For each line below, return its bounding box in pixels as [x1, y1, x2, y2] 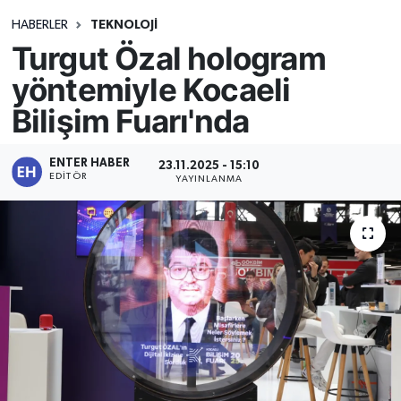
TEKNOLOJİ [90, 19, 158, 31]
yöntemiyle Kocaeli [11, 70, 291, 108]
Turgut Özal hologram [11, 38, 326, 77]
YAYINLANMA [175, 174, 243, 183]
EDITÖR [49, 172, 87, 182]
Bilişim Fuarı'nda [11, 101, 250, 140]
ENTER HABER [49, 158, 131, 170]
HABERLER [11, 19, 68, 31]
